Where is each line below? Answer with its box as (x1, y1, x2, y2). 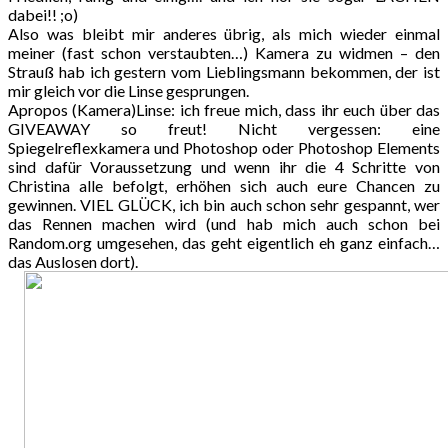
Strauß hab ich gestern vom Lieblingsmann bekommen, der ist (8, 61, 440, 81)
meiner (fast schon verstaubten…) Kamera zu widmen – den (8, 42, 440, 62)
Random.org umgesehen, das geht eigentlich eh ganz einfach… (8, 232, 440, 252)
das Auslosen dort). (8, 251, 138, 271)
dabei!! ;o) (8, 4, 81, 24)
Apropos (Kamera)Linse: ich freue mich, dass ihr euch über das (8, 99, 440, 119)
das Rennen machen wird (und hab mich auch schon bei (8, 213, 440, 233)
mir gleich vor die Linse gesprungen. (8, 80, 249, 100)
